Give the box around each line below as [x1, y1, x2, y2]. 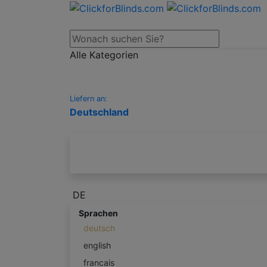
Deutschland [70, 105, 129, 118]
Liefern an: [70, 94, 107, 103]
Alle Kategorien [70, 48, 138, 61]
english [83, 240, 111, 250]
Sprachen [79, 207, 118, 218]
